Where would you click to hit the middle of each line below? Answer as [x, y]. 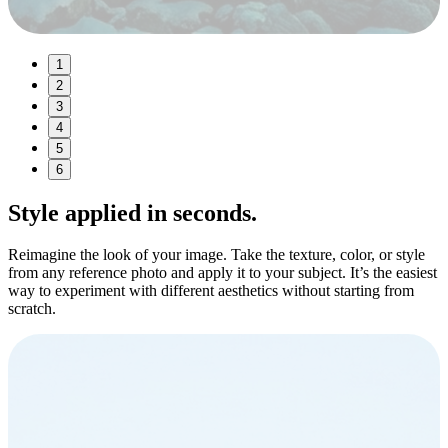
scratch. [32, 309]
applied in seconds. [158, 212]
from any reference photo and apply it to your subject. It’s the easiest [222, 273]
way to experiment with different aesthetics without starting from [211, 291]
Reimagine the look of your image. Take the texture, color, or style [216, 255]
